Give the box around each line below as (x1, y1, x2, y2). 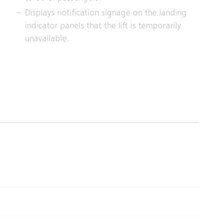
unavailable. (25, 34, 70, 44)
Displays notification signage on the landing (25, 8, 187, 18)
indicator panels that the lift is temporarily (25, 21, 182, 31)
